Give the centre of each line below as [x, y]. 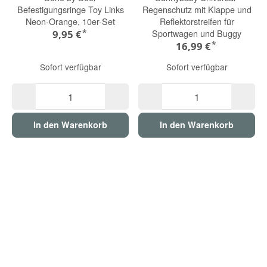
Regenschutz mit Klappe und [197, 10]
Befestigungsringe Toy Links [70, 10]
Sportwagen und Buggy [197, 33]
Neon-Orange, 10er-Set [70, 21]
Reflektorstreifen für [197, 21]
